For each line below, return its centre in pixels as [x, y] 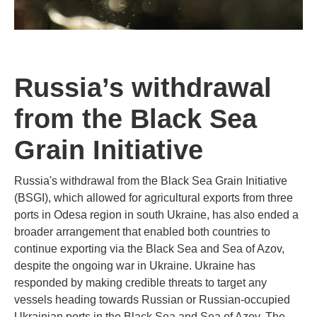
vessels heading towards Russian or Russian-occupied [152, 300]
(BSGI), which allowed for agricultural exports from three [154, 198]
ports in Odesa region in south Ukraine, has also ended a [156, 215]
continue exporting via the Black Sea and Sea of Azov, [149, 249]
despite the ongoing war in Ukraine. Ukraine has [135, 266]
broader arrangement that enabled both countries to [142, 232]
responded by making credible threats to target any [140, 283]
